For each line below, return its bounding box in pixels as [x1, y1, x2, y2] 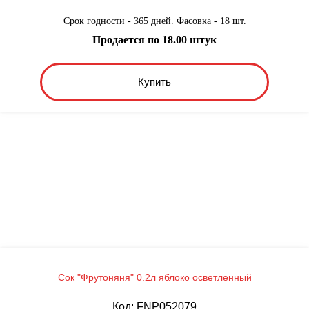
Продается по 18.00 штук [92, 33, 217, 46]
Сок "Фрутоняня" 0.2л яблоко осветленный [57, 271, 252, 283]
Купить [137, 76, 171, 88]
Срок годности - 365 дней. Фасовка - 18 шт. [63, 15, 246, 26]
